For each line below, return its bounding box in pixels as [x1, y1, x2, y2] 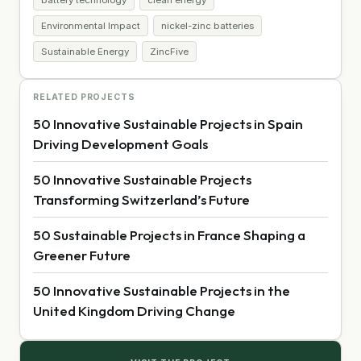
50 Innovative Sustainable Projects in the [33, 281, 290, 299]
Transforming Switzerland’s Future [33, 190, 250, 208]
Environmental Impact [41, 19, 140, 31]
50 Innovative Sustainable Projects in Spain [33, 114, 303, 132]
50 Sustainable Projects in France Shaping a [33, 226, 305, 243]
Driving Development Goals [33, 135, 208, 152]
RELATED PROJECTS [33, 91, 135, 102]
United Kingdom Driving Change [33, 301, 235, 319]
